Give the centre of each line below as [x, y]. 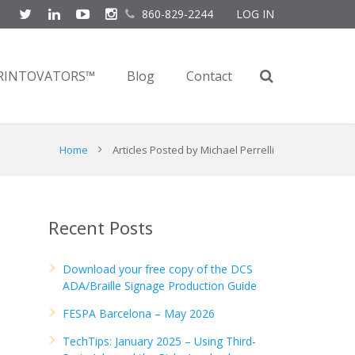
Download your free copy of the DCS [158, 269]
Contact [209, 76]
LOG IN [255, 14]
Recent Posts [101, 227]
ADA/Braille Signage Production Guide [160, 286]
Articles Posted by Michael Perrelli [193, 150]
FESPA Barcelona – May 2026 [139, 313]
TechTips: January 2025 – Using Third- [159, 341]
